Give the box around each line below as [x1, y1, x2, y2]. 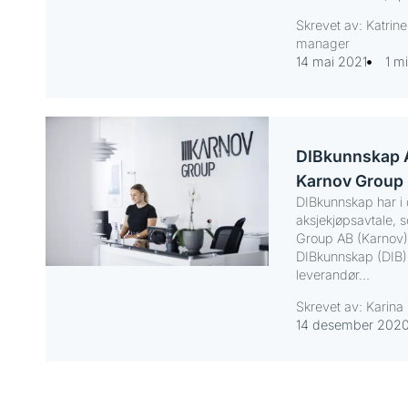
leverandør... [295, 267, 370, 283]
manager [295, 36, 350, 52]
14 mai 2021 [295, 54, 367, 70]
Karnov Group [295, 171, 403, 191]
